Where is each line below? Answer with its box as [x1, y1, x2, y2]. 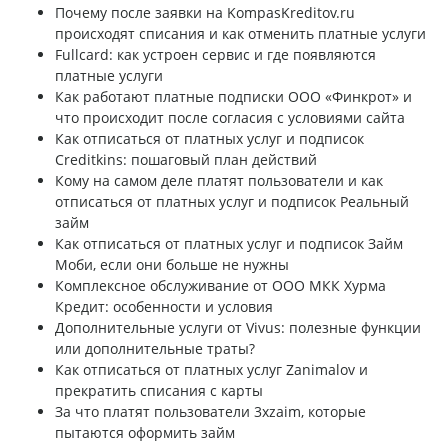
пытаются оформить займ [55, 423, 235, 443]
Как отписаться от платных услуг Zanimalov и [55, 360, 368, 380]
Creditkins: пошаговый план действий [55, 150, 317, 170]
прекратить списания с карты [55, 381, 263, 401]
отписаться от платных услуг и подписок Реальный [55, 192, 409, 212]
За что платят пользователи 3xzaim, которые [55, 402, 366, 422]
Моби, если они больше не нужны [55, 255, 289, 275]
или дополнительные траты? [55, 339, 255, 359]
